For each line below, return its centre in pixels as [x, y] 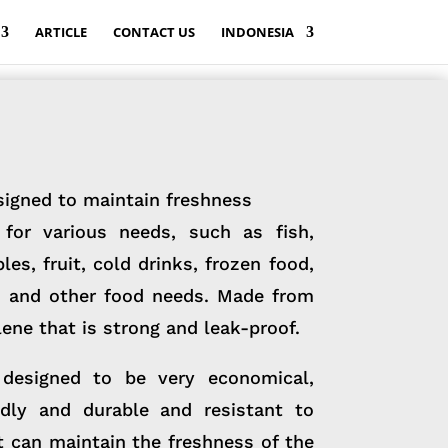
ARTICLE [60, 32]
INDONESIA [257, 32]
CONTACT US [153, 32]
